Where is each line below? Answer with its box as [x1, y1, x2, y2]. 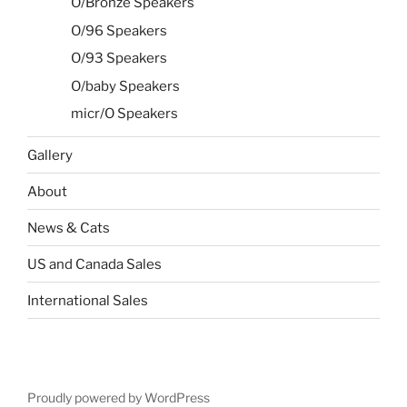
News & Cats [27, 219, 110, 236]
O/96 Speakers [71, 22, 167, 39]
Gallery [27, 146, 73, 164]
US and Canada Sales [27, 255, 162, 273]
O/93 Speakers [71, 50, 167, 67]
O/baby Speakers [71, 77, 180, 94]
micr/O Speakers [71, 105, 178, 123]
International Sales [27, 292, 148, 309]
